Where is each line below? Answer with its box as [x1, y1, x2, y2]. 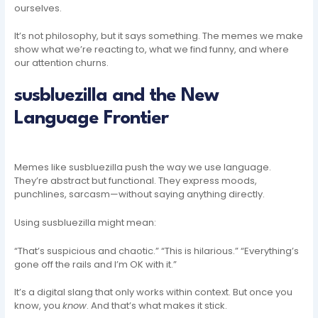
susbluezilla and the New [14, 87, 219, 106]
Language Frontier [14, 109, 169, 128]
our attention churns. [14, 56, 109, 70]
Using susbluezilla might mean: [14, 215, 157, 229]
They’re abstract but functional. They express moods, [14, 173, 258, 187]
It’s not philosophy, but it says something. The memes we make [14, 29, 304, 43]
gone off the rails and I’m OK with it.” [14, 257, 177, 271]
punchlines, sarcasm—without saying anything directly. [14, 187, 265, 201]
